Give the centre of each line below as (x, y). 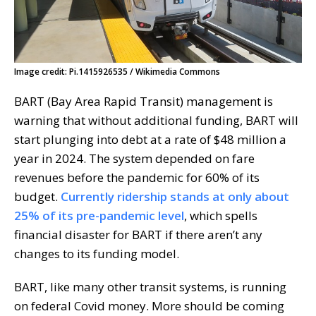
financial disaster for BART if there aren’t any (138, 234)
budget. (37, 196)
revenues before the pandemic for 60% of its (137, 177)
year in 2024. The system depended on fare (134, 158)
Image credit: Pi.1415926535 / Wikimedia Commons (117, 71)
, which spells (221, 215)
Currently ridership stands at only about (175, 196)
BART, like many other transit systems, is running (150, 286)
